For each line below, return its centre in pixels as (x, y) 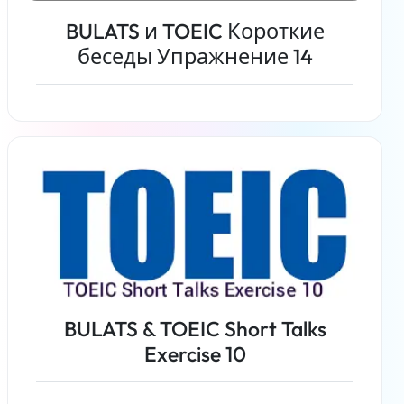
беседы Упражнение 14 (195, 57)
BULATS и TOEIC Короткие (195, 32)
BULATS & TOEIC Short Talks (195, 329)
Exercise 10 (195, 354)
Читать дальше (195, 149)
